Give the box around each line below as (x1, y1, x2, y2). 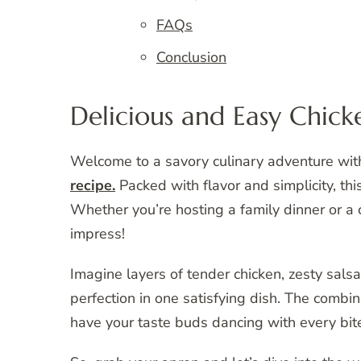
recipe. (70, 175, 115, 195)
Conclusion (156, 48, 226, 68)
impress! (70, 223, 125, 243)
